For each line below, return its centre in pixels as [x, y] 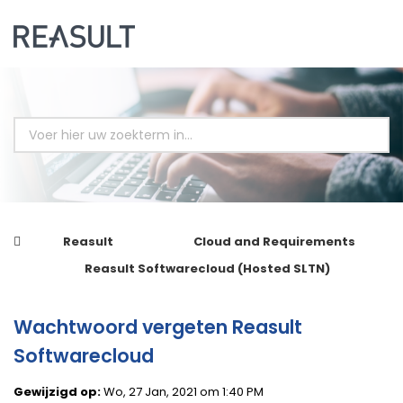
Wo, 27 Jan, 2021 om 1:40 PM [182, 392]
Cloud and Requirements [274, 242]
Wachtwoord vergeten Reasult [158, 327]
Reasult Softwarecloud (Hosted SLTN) [207, 269]
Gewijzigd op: [57, 392]
